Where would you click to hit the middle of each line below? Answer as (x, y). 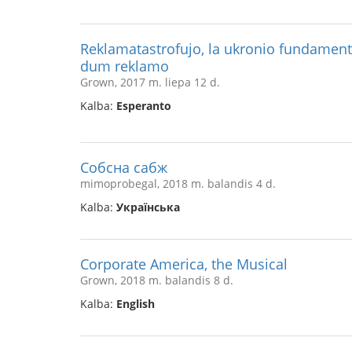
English (136, 304)
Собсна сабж (124, 167)
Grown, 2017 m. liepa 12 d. (150, 82)
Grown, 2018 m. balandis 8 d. (157, 280)
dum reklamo (125, 66)
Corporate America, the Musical (184, 264)
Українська (148, 207)
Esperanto (144, 106)
